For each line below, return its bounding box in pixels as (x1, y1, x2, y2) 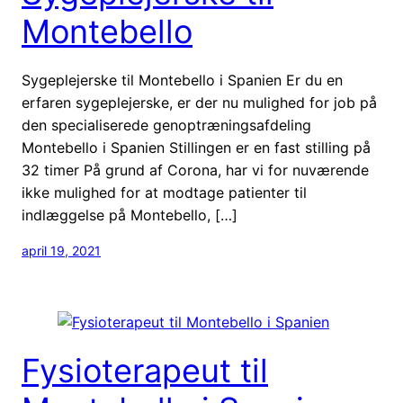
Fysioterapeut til (22, 350, 268, 390)
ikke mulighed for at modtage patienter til (22, 183, 307, 201)
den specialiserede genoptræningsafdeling (22, 115, 311, 134)
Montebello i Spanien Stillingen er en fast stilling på (22, 138, 371, 157)
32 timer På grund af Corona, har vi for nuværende (22, 160, 369, 179)
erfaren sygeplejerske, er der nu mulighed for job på (22, 93, 377, 112)
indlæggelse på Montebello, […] (22, 205, 237, 224)
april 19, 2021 (22, 242, 101, 258)
